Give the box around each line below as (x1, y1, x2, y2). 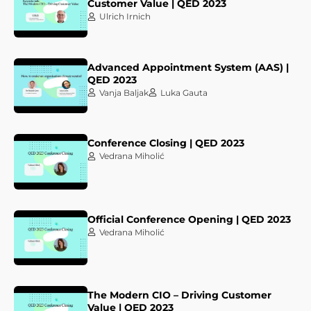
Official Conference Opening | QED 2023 (87, 212, 292, 226)
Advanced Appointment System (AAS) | (87, 60, 289, 74)
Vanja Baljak (99, 87, 149, 98)
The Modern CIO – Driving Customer (87, 289, 272, 302)
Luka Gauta (160, 87, 208, 98)
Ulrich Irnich (99, 11, 151, 22)
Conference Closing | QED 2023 (87, 137, 245, 150)
